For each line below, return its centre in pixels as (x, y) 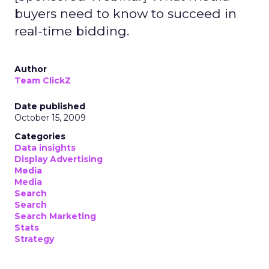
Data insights (45, 148)
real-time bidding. (72, 31)
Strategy (34, 239)
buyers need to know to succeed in (125, 14)
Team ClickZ (43, 80)
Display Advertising (59, 159)
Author (31, 69)
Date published (50, 106)
